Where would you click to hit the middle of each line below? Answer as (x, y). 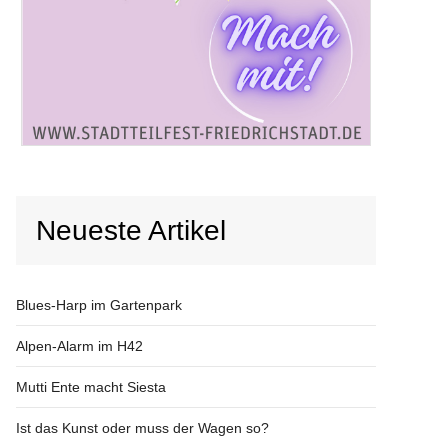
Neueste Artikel (131, 230)
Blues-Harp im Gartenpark (99, 304)
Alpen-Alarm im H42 (79, 345)
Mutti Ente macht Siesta (91, 386)
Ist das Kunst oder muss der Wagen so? (142, 427)
